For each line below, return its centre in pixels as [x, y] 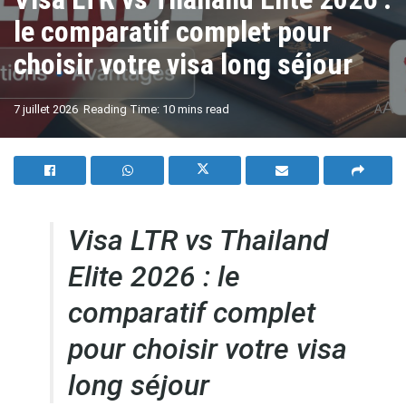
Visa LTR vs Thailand [198, 241]
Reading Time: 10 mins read [156, 109]
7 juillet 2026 [46, 109]
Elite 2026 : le [154, 277]
